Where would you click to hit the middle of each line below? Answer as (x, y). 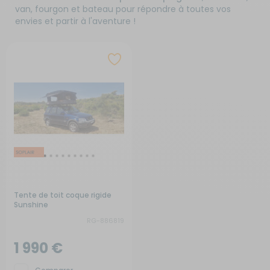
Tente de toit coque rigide (63, 195)
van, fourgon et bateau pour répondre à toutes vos (123, 9)
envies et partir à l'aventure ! (75, 21)
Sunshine (31, 205)
